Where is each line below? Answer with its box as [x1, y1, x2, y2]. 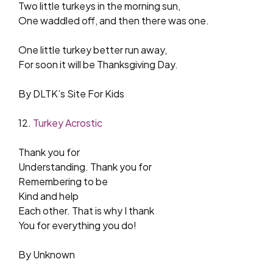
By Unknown [18, 247, 75, 261]
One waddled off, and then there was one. [18, 13, 209, 27]
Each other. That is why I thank [18, 204, 154, 217]
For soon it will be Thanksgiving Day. [18, 57, 178, 71]
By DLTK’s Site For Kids [18, 87, 124, 100]
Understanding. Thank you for [18, 160, 152, 173]
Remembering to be [18, 174, 108, 188]
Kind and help [18, 189, 79, 202]
